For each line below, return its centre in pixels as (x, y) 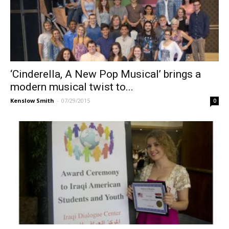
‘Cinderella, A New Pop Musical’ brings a (106, 74)
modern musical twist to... (72, 87)
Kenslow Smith (32, 101)
